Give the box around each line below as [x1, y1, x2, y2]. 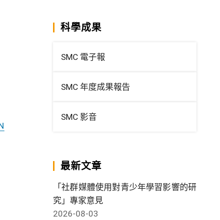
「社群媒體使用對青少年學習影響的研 [53, 182, 196, 192]
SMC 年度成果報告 [61, 82, 130, 92]
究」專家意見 [53, 195, 103, 205]
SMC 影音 [61, 111, 97, 122]
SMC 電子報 [61, 52, 105, 62]
